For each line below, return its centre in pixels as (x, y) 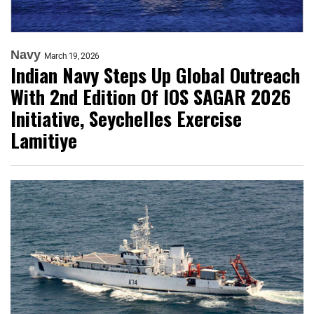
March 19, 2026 (72, 56)
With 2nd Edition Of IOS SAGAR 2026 (151, 97)
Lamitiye (44, 141)
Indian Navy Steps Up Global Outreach (155, 75)
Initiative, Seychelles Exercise (126, 119)
